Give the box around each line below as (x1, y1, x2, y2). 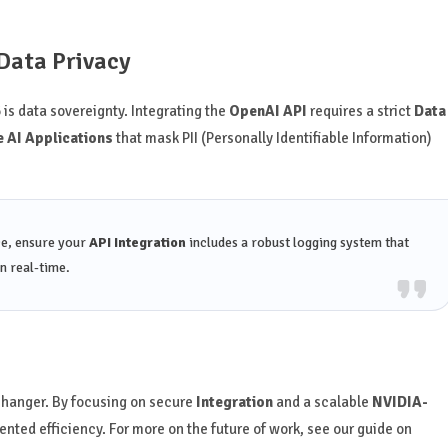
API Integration (88, 234, 186, 252)
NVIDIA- (371, 393, 428, 412)
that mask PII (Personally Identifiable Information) (112, 129, 432, 148)
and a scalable (272, 393, 372, 412)
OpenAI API (228, 102, 307, 121)
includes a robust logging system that (185, 234, 409, 252)
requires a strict (306, 102, 414, 121)
